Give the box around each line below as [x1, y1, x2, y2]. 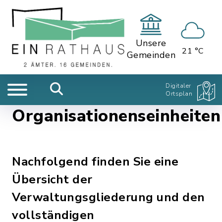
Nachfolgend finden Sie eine [12, 154, 179, 169]
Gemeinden [126, 49, 175, 61]
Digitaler [166, 82, 191, 90]
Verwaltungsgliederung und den [12, 189, 205, 205]
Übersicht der [12, 171, 93, 187]
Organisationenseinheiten [12, 105, 221, 127]
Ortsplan [166, 90, 192, 98]
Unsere [135, 37, 166, 49]
